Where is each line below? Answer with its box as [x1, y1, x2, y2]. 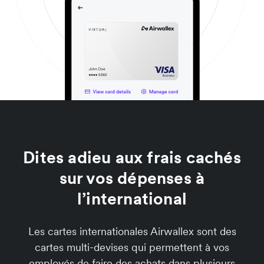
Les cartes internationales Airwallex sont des [28, 225, 236, 238]
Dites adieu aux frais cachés [23, 147, 241, 168]
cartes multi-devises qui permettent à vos [35, 240, 229, 254]
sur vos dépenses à [59, 167, 205, 189]
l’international [77, 188, 187, 209]
